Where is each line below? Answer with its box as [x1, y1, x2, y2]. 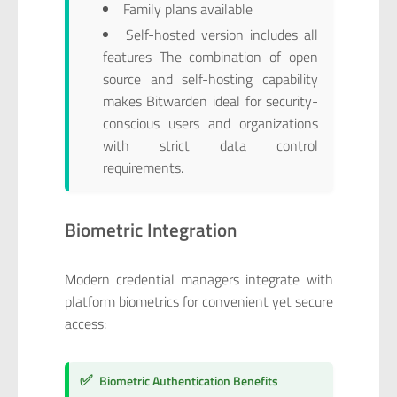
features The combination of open [102, 46, 319, 68]
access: [64, 313, 106, 335]
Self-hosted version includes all [125, 24, 319, 46]
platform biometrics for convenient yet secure [64, 291, 333, 313]
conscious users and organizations [102, 113, 319, 135]
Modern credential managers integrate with [64, 269, 333, 291]
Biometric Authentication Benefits [98, 370, 278, 390]
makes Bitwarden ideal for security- [102, 90, 319, 113]
